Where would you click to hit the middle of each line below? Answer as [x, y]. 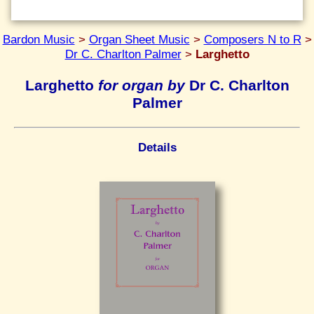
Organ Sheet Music [139, 40]
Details [157, 148]
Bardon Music [39, 40]
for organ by [141, 85]
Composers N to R [252, 40]
